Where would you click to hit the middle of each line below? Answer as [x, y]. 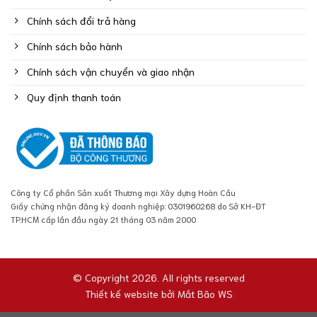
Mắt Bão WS [205, 293]
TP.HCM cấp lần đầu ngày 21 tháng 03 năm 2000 [103, 219]
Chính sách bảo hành [75, 46]
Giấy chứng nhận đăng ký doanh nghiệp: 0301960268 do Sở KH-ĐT [138, 206]
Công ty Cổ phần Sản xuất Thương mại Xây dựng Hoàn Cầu [123, 192]
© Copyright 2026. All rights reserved [158, 277]
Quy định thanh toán [74, 97]
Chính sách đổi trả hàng [82, 21]
